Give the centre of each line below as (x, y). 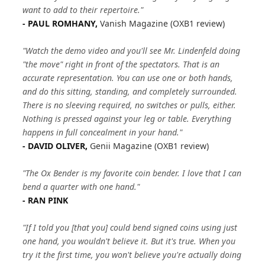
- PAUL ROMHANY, (62, 23)
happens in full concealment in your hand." (103, 132)
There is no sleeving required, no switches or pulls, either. (130, 105)
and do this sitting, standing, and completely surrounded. (130, 91)
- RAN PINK (46, 200)
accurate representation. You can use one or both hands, (128, 78)
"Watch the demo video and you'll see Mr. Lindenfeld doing (132, 51)
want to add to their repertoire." (83, 10)
